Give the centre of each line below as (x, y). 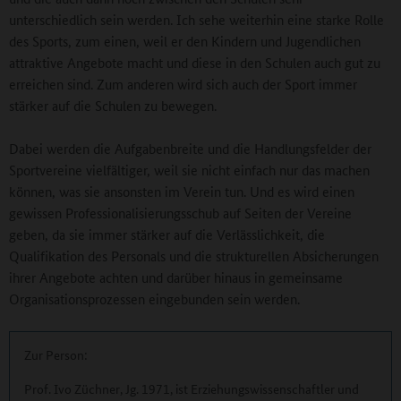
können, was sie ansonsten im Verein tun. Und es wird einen (182, 191)
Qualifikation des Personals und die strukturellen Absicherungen (194, 255)
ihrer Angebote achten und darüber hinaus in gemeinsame (176, 277)
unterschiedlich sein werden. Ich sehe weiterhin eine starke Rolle (196, 19)
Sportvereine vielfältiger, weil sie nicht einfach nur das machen (189, 169)
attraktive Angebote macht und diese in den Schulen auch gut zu (195, 62)
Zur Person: (56, 354)
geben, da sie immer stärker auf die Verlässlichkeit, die (167, 234)
